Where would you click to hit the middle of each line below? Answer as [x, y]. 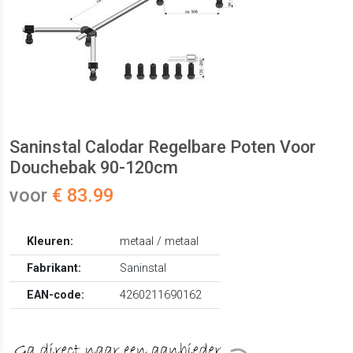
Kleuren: [50, 242]
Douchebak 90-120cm [94, 168]
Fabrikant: [54, 269]
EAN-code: [56, 295]
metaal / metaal [160, 242]
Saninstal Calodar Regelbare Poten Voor [163, 147]
